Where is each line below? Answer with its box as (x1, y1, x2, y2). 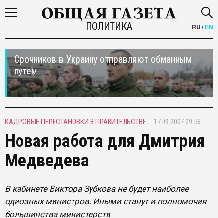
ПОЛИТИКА (85, 20, 132, 32)
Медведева (5, 150, 89, 171)
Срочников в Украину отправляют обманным (14, 54, 192, 65)
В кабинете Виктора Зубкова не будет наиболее (5, 184, 189, 194)
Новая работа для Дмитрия (5, 131, 205, 151)
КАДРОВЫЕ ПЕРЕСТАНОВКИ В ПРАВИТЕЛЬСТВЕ (5, 117, 146, 126)
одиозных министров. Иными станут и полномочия (5, 197, 206, 206)
